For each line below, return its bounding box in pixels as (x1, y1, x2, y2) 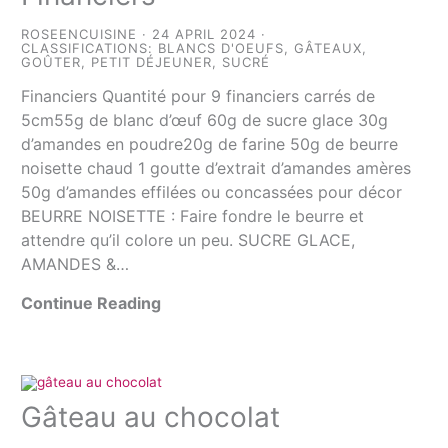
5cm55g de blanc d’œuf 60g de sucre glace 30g (21, 110, 389, 131)
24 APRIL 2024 (152, 25, 257, 42)
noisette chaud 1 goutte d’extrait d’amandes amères (21, 158, 412, 179)
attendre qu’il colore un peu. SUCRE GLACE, (21, 230, 356, 251)
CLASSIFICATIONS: (21, 40, 159, 57)
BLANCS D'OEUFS (158, 40, 285, 57)
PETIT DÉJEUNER (91, 54, 213, 71)
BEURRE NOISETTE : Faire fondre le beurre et (21, 206, 365, 227)
